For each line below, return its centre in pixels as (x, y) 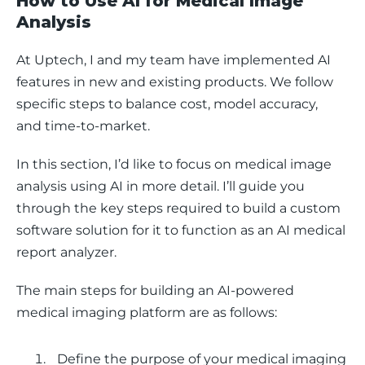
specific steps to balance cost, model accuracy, (169, 104)
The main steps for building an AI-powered (157, 290)
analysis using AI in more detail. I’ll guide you (162, 186)
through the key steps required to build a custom (180, 208)
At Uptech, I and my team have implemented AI (175, 60)
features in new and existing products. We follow (176, 82)
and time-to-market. (85, 126)
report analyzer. (68, 252)
